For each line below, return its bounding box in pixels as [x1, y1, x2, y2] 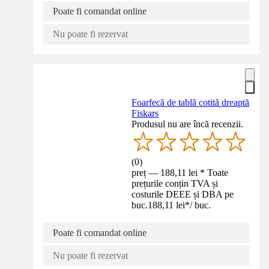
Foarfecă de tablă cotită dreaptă [131, 97, 250, 107]
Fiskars [131, 107, 159, 118]
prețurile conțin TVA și [131, 178, 219, 189]
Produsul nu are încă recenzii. [131, 118, 244, 129]
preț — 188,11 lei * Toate [131, 167, 229, 178]
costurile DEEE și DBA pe [131, 189, 234, 199]
